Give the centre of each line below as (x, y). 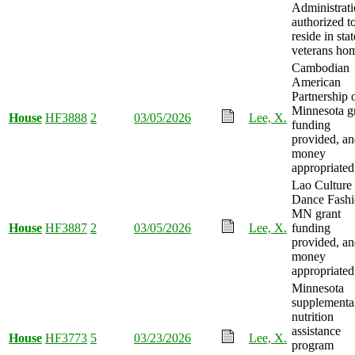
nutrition (313, 316)
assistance (316, 330)
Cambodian (321, 67)
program (313, 345)
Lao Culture (322, 185)
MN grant (316, 213)
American (316, 82)
